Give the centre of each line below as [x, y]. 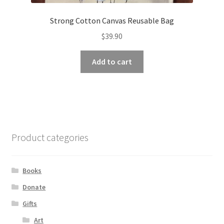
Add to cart [112, 61]
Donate [34, 187]
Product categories [50, 137]
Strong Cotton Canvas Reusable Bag [112, 21]
